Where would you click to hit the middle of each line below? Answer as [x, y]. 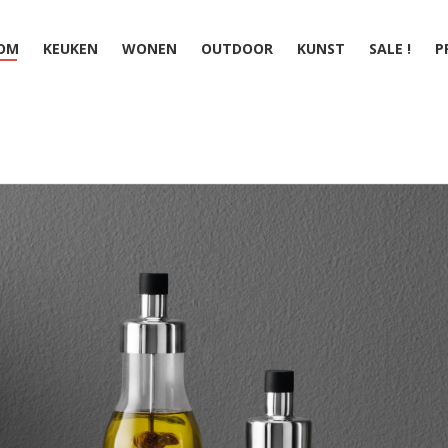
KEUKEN [70, 48]
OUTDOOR [236, 48]
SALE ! [389, 48]
